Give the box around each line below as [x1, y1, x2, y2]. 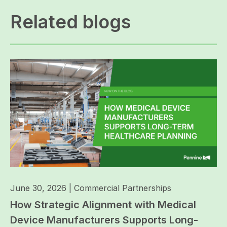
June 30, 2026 [10, 183, 66, 194]
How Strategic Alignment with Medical [10, 199, 196, 211]
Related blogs [10, 10, 131, 33]
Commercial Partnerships [74, 183, 171, 194]
